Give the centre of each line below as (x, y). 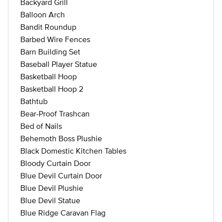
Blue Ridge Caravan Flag (63, 213)
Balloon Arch (43, 14)
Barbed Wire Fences (55, 39)
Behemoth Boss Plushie (61, 138)
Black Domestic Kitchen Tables (73, 151)
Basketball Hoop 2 (52, 89)
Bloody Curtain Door (55, 163)
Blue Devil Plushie (52, 188)
